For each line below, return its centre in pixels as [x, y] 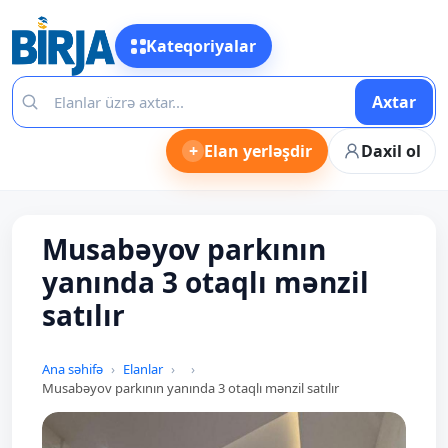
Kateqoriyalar [200, 46]
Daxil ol [391, 151]
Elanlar [143, 369]
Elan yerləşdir [258, 151]
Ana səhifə [72, 369]
